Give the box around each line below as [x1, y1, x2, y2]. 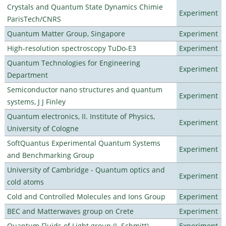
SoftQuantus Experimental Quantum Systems [7, 138, 160, 148]
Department [7, 70, 48, 80]
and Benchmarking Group [7, 150, 94, 160]
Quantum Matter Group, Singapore [7, 28, 125, 38]
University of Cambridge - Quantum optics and [7, 164, 165, 175]
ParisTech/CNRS [7, 14, 61, 24]
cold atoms [7, 177, 44, 187]
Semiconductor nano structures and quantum [7, 84, 162, 94]
